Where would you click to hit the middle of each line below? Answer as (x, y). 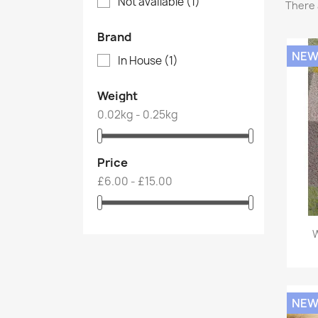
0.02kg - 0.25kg (138, 115)
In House (141, 61)
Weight (117, 96)
